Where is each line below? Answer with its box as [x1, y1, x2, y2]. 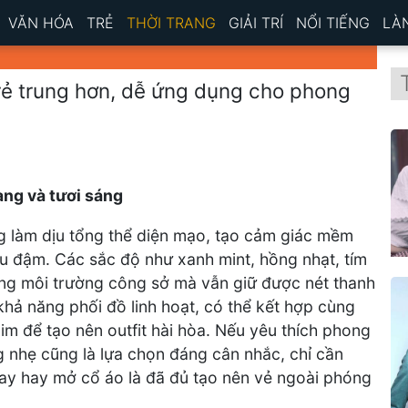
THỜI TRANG [127, 14, 216, 32]
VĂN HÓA [8, 14, 74, 32]
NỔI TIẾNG [296, 14, 370, 32]
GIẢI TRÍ [229, 14, 283, 32]
